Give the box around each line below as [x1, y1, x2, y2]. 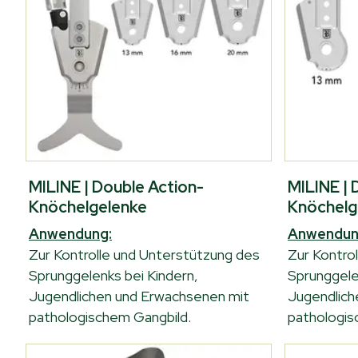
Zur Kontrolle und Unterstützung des [29, 245, 260, 264]
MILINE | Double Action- [29, 177, 204, 197]
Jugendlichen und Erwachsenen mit [29, 287, 249, 305]
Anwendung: [29, 225, 112, 243]
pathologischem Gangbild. [29, 308, 191, 326]
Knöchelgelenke [29, 197, 147, 217]
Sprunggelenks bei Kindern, [29, 266, 198, 284]
